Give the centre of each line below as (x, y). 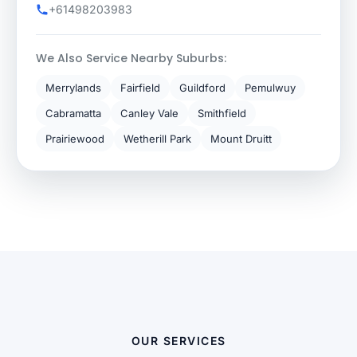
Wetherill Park (157, 139)
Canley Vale (149, 113)
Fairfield (140, 88)
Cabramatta (73, 113)
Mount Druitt (241, 139)
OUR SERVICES (178, 341)
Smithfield (222, 113)
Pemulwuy (270, 88)
